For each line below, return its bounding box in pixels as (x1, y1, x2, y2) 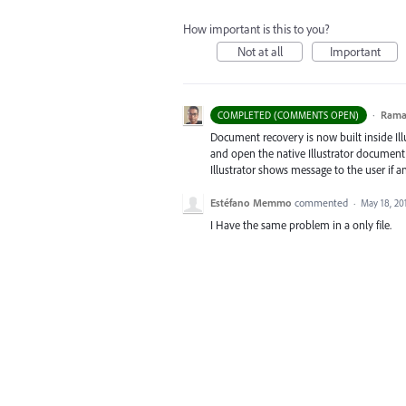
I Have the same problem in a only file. (210, 217, 391, 233)
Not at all (237, 43, 283, 60)
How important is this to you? (183, 21, 330, 37)
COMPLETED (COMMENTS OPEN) (217, 109, 360, 121)
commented (295, 196, 351, 210)
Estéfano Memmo (210, 196, 292, 210)
